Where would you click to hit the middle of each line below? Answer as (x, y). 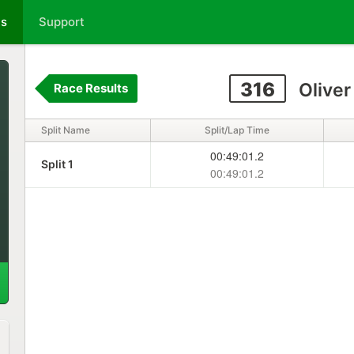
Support (62, 22)
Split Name (65, 130)
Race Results (90, 88)
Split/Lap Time (237, 130)
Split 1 (57, 164)
